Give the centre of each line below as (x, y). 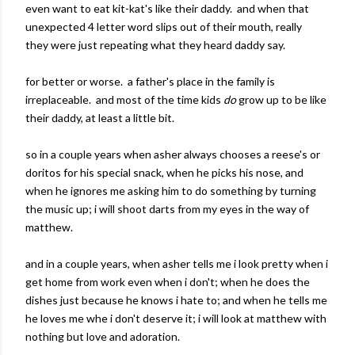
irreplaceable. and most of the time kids (124, 99)
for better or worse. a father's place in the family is (150, 81)
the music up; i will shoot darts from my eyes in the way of (167, 209)
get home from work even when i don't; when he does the (168, 282)
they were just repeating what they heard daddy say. (157, 45)
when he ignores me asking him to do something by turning (171, 191)
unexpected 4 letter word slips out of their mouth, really (164, 27)
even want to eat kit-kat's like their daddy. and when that (167, 8)
